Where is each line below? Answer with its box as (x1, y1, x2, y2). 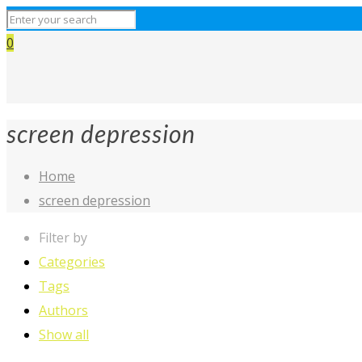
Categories (39, 253, 105, 271)
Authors (39, 301, 88, 320)
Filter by (39, 229, 87, 247)
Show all (39, 326, 89, 344)
